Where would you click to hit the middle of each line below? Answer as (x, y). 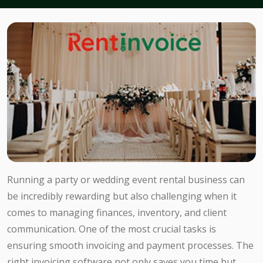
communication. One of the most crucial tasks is (112, 229)
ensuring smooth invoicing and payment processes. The (130, 246)
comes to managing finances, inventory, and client (117, 213)
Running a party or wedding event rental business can (126, 180)
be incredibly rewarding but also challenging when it (122, 196)
